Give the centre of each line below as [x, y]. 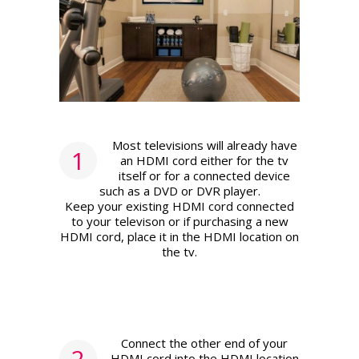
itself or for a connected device [204, 176]
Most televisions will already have [204, 145]
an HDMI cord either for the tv [204, 161]
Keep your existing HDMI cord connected [179, 206]
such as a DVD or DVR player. [179, 191]
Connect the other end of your [204, 343]
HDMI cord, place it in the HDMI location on [179, 237]
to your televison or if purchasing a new [179, 222]
